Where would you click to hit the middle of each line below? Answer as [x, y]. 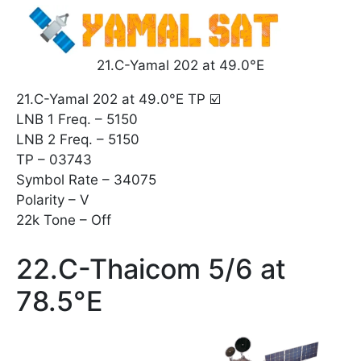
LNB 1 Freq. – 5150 [77, 120]
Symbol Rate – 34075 [86, 180]
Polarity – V [53, 200]
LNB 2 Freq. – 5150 [78, 140]
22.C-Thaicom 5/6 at [151, 268]
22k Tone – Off [64, 220]
